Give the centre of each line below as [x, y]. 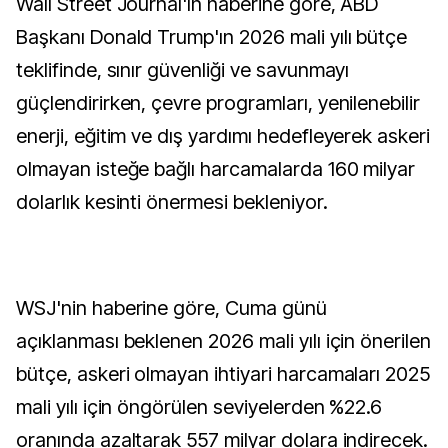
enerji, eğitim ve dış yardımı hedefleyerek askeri [223, 136]
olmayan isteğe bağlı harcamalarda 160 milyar [216, 169]
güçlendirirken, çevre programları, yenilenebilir [218, 103]
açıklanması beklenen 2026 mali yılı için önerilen [224, 341]
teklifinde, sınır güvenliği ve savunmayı [183, 70]
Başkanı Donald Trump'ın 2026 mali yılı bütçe [212, 37]
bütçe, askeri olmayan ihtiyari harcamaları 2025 [223, 374]
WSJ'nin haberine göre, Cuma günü [171, 308]
